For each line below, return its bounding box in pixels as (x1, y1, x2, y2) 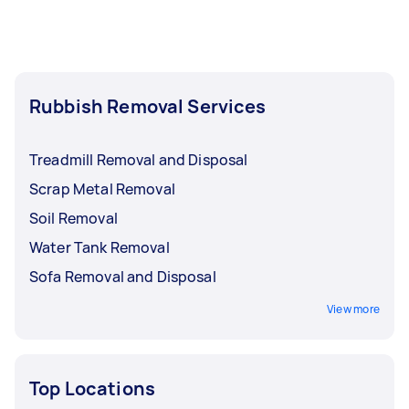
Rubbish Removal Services (29, 93, 267, 119)
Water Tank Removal (29, 236, 170, 257)
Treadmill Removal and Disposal (29, 149, 248, 170)
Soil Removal (29, 207, 118, 228)
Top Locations (29, 375, 155, 401)
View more (326, 300, 380, 317)
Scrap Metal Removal (29, 178, 175, 199)
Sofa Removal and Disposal (29, 266, 216, 287)
